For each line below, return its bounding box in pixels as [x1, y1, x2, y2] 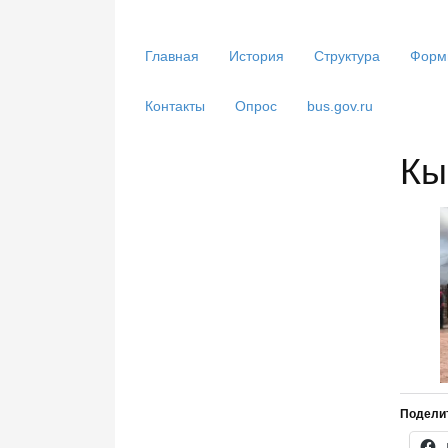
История [229, 48, 284, 64]
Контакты [145, 98, 205, 114]
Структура [314, 48, 380, 64]
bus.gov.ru [307, 98, 373, 114]
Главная [145, 48, 199, 64]
